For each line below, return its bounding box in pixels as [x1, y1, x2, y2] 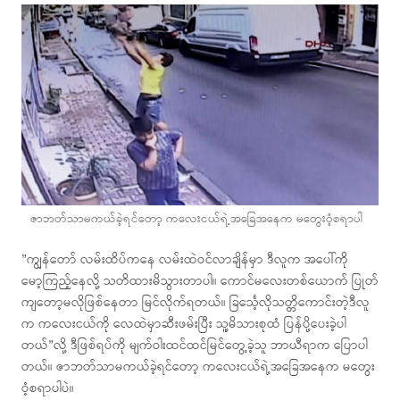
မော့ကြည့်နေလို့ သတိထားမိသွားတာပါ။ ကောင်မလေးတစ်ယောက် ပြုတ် [21, 271, 379, 293]
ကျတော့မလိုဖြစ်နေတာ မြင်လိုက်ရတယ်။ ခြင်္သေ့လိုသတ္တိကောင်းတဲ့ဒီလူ [21, 293, 370, 314]
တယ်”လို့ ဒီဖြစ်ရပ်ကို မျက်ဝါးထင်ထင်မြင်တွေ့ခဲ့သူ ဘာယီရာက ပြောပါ [21, 336, 368, 357]
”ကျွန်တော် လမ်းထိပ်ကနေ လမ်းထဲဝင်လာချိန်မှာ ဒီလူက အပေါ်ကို [21, 250, 348, 271]
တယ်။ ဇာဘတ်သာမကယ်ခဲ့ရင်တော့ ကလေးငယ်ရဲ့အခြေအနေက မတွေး [21, 357, 375, 379]
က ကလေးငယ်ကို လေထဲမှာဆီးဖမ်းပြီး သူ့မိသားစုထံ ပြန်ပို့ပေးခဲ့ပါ [21, 314, 346, 336]
